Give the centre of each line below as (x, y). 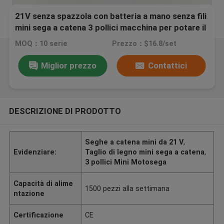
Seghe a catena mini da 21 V (134, 142)
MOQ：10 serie (41, 44)
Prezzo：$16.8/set (144, 44)
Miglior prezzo (68, 65)
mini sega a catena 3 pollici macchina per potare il (111, 28)
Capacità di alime (43, 183)
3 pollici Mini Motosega (126, 162)
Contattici (167, 65)
